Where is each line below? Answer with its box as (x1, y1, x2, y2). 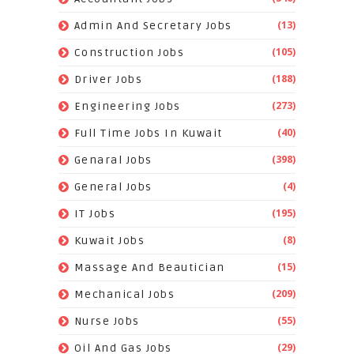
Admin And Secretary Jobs (73, 19, 232, 33)
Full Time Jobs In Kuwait (73, 126, 223, 141)
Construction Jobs (73, 46, 185, 60)
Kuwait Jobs (73, 234, 145, 248)
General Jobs (73, 180, 153, 194)
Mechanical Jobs (73, 288, 175, 302)
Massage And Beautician (73, 261, 225, 275)
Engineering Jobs (73, 100, 181, 114)
